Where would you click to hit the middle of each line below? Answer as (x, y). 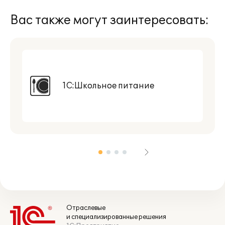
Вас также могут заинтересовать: (109, 20)
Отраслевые (86, 208)
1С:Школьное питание (108, 86)
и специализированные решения (116, 217)
